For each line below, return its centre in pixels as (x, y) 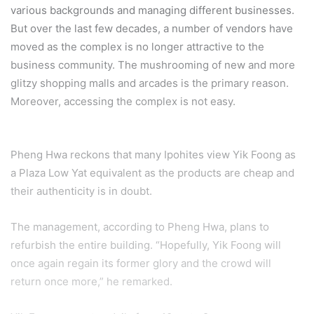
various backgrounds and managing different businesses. (152, 10)
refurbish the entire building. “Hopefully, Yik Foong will (146, 245)
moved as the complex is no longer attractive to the (137, 46)
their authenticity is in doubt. (81, 191)
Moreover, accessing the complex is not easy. (123, 101)
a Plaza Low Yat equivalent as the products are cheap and (152, 172)
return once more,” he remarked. (91, 281)
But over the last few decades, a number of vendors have (152, 28)
